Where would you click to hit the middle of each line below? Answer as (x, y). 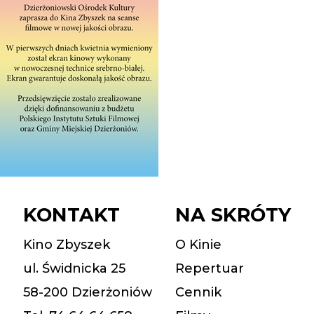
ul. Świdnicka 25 (74, 268)
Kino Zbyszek (66, 244)
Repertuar (210, 268)
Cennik (199, 292)
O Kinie (199, 244)
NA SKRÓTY (233, 214)
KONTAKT (71, 214)
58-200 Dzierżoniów (87, 292)
